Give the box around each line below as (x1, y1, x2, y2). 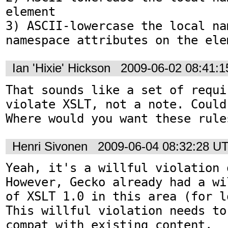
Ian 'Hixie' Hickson (12, 61, 110, 75)
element (6, 5, 55, 19)
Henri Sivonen (12, 139, 88, 153)
